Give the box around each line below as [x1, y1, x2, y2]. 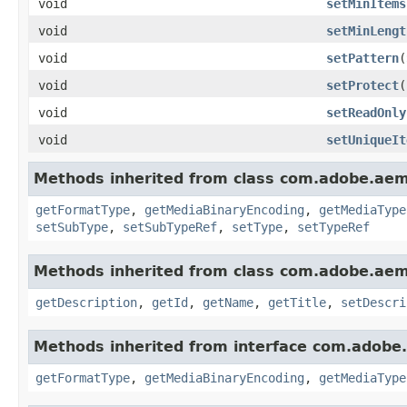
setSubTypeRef [123, 219, 217, 234]
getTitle [268, 294, 326, 310]
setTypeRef [297, 219, 370, 234]
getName [203, 294, 253, 310]
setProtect [326, 77, 399, 93]
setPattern [326, 50, 399, 65]
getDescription [35, 294, 137, 310]
